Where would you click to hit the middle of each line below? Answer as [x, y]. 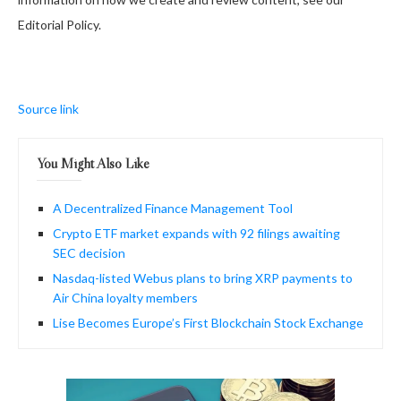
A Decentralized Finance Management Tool [173, 208]
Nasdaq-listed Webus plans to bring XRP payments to [203, 277]
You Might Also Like [93, 162]
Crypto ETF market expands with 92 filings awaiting [196, 233]
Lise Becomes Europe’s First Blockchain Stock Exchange [208, 322]
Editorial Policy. [60, 24]
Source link [48, 108]
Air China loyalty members [125, 297]
